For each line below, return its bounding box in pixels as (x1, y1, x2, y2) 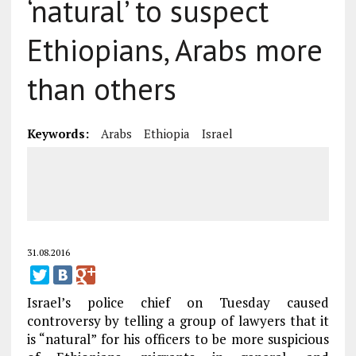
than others (26, 69, 176, 108)
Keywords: (26, 126, 89, 141)
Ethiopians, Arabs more (26, 30, 323, 69)
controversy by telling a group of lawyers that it (26, 311, 330, 330)
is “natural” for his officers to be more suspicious (26, 330, 330, 348)
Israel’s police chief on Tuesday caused (26, 293, 330, 311)
